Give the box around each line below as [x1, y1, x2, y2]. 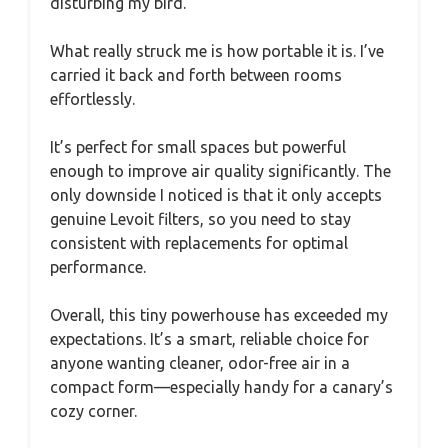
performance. [50, 257, 146, 276]
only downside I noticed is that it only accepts [50, 185, 382, 204]
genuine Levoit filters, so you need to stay [50, 209, 351, 228]
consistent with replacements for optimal [50, 233, 348, 252]
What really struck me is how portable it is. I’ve [50, 41, 384, 60]
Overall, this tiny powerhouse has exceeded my [50, 305, 388, 324]
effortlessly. [50, 89, 135, 108]
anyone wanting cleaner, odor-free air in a [50, 353, 350, 372]
